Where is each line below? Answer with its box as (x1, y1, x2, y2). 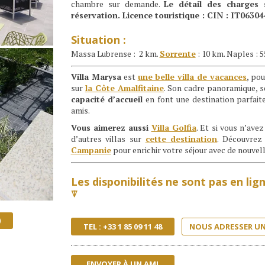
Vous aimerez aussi (70, 122, 149, 134)
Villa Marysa (70, 70, 121, 82)
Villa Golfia (151, 122, 196, 134)
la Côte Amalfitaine (85, 82, 164, 93)
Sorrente (159, 48, 196, 60)
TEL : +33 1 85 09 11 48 (83, 221, 162, 232)
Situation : (70, 32, 126, 47)
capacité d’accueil (70, 93, 143, 105)
